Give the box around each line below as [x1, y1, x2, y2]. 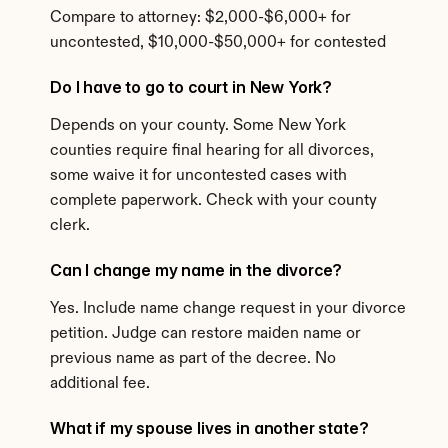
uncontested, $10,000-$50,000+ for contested [50, 35, 386, 51]
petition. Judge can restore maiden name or [50, 326, 361, 342]
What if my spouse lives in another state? [50, 418, 369, 438]
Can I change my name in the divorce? [50, 260, 343, 280]
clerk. [50, 218, 90, 234]
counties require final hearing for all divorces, [50, 143, 374, 159]
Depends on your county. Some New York [50, 118, 346, 134]
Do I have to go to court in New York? [50, 77, 333, 97]
